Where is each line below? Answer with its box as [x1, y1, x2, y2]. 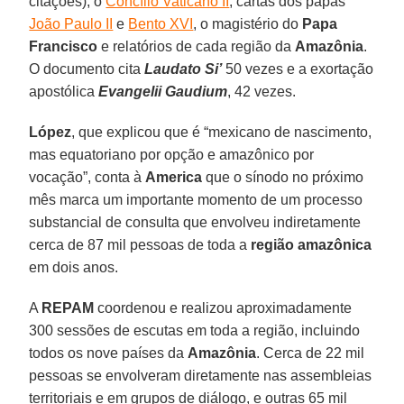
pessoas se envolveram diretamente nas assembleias [29, 367, 372, 383]
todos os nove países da [29, 344, 188, 361]
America [145, 169, 203, 185]
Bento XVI [128, 15, 194, 32]
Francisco [29, 38, 98, 54]
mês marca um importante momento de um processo [29, 191, 363, 207]
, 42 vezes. [227, 83, 297, 99]
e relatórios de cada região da [97, 38, 296, 54]
